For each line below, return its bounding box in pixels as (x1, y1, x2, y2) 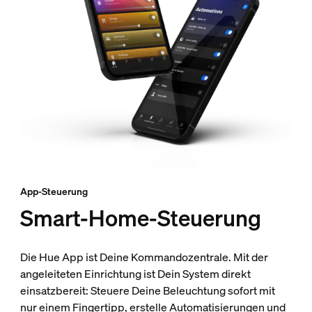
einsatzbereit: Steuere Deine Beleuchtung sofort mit (19, 283, 275, 299)
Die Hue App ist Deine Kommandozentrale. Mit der (19, 249, 268, 265)
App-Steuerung (19, 185, 88, 198)
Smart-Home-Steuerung (19, 203, 261, 233)
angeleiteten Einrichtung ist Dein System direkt (19, 266, 251, 282)
